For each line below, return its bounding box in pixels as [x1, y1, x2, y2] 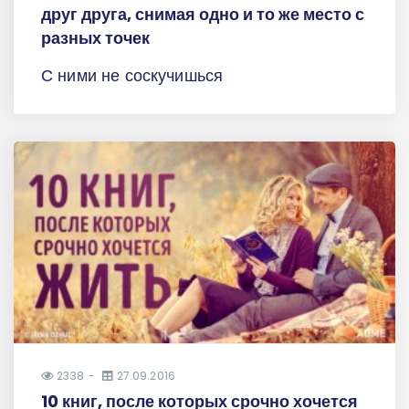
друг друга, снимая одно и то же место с [41, 2, 364, 26]
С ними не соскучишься [41, 63, 224, 87]
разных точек [41, 26, 150, 49]
